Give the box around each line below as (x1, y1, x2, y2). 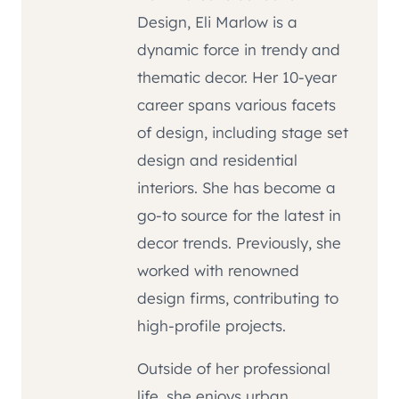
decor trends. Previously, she (137, 232, 341, 252)
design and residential (137, 150, 297, 169)
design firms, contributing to (137, 288, 338, 307)
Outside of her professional (137, 358, 330, 378)
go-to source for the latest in (137, 205, 341, 224)
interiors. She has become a (137, 177, 336, 197)
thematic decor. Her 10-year (137, 67, 337, 86)
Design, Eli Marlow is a (137, 12, 297, 31)
